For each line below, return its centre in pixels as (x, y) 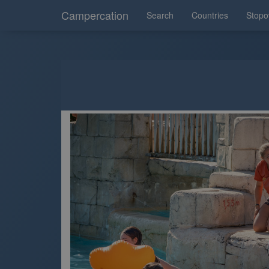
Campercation (95, 15)
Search (160, 15)
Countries (210, 15)
